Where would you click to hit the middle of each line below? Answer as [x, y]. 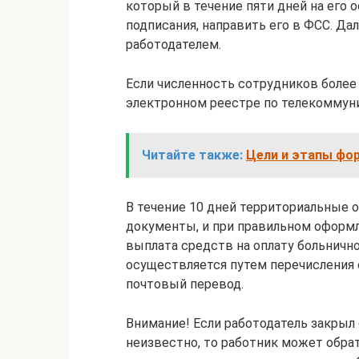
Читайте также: [192, 155]
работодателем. [173, 44]
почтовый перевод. [185, 284]
